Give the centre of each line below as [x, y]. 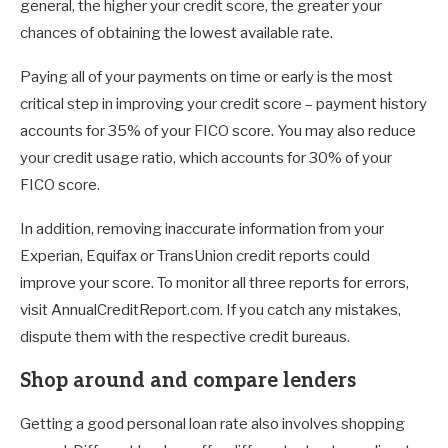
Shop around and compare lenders [188, 381]
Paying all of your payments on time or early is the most [206, 77]
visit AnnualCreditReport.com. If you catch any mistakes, [210, 310]
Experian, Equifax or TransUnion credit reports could [195, 256]
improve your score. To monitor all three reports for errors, [214, 283]
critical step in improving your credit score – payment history [223, 104]
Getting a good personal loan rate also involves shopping [212, 424]
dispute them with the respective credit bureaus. [185, 337]
